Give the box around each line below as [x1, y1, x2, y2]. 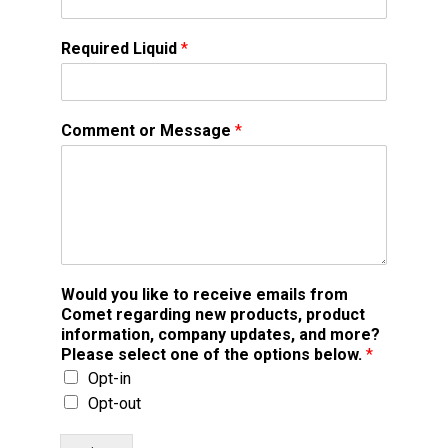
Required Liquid [61, 38, 181, 58]
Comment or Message [61, 120, 235, 140]
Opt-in [88, 368, 131, 388]
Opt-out [88, 393, 141, 413]
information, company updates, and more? [61, 324, 380, 344]
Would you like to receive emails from [61, 284, 348, 304]
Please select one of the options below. [61, 344, 366, 364]
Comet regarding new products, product [61, 304, 365, 324]
